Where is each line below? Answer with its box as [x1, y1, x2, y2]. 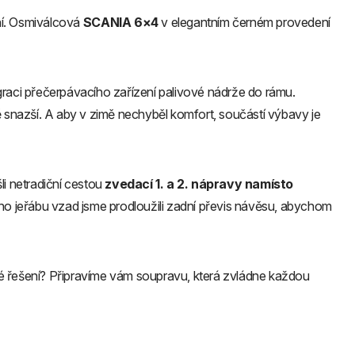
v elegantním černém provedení [158, 14, 330, 31]
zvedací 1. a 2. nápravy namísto [105, 176, 294, 193]
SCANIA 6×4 [82, 14, 158, 31]
